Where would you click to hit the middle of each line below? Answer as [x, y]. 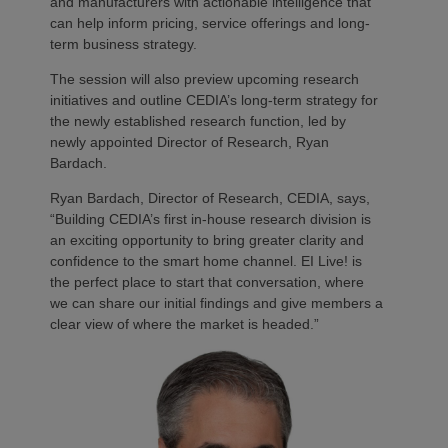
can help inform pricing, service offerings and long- [210, 22]
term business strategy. [123, 43]
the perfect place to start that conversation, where [207, 281]
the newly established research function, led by [198, 120]
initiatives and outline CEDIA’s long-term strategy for [214, 99]
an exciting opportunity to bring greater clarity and [207, 239]
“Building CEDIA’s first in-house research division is [210, 218]
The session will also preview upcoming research [204, 78]
